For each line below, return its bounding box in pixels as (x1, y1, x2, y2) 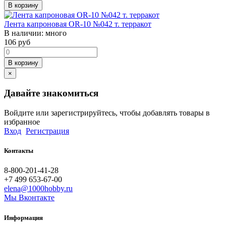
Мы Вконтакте (4, 193, 54, 202)
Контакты (4, 147, 33, 155)
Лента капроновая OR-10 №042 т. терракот (4, 19, 151, 28)
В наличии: (4, 28, 45, 37)
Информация (4, 213, 43, 221)
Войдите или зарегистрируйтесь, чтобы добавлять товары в (4, 108, 210, 118)
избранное (4, 118, 40, 127)
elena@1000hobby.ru (4, 184, 73, 193)
